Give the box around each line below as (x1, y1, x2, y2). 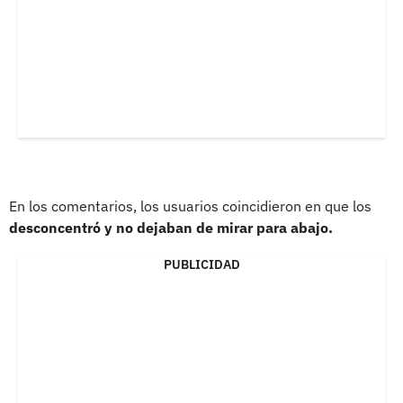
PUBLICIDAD (163, 255, 240, 273)
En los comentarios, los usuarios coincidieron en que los (9, 196, 372, 215)
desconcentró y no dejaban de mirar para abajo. (9, 218, 333, 237)
